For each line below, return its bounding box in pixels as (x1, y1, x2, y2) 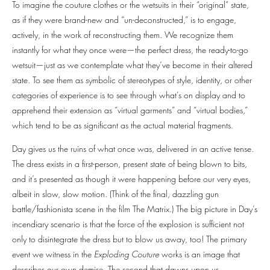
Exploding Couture (94, 248, 159, 260)
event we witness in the (12, 248, 94, 260)
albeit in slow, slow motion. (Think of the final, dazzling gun (12, 188, 219, 200)
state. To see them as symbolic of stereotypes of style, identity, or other (12, 74, 252, 86)
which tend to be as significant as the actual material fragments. (12, 119, 236, 131)
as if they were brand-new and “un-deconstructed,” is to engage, (12, 14, 236, 26)
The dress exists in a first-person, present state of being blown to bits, (12, 158, 247, 170)
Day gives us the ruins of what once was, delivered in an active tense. (12, 143, 254, 155)
